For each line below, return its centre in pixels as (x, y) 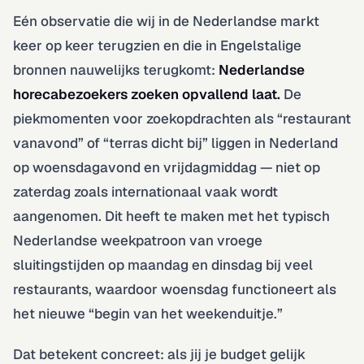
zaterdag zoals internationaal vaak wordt (145, 191)
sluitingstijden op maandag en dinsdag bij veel (163, 264)
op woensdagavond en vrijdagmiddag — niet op (167, 167)
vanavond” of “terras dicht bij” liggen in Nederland (175, 143)
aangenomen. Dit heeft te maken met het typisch (171, 216)
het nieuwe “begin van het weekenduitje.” (148, 313)
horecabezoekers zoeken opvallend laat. (147, 94)
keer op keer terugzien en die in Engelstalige (157, 45)
